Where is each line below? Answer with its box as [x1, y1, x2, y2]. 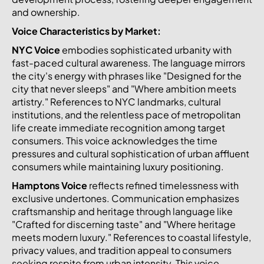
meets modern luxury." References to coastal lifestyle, [12, 230, 251, 243]
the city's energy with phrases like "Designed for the [12, 69, 242, 82]
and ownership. [12, 5, 80, 18]
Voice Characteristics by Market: [12, 24, 161, 37]
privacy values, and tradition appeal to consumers [12, 243, 232, 256]
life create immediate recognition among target [12, 121, 225, 134]
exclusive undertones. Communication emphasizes [12, 192, 239, 204]
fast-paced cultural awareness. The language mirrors [12, 56, 245, 69]
